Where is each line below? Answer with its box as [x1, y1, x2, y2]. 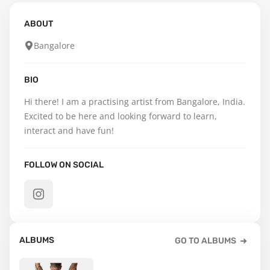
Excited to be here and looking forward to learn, [24, 110, 217, 122]
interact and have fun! [24, 125, 114, 136]
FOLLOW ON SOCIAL [24, 160, 104, 170]
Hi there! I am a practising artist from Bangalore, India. [24, 96, 245, 107]
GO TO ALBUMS [175, 236, 236, 246]
